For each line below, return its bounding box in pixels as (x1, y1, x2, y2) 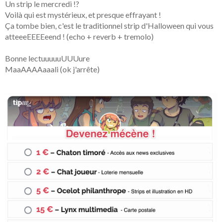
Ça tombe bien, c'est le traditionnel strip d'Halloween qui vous (5, 21, 214, 31)
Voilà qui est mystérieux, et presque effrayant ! (5, 10, 161, 20)
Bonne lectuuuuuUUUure (5, 54, 90, 63)
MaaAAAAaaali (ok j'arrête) (5, 64, 100, 74)
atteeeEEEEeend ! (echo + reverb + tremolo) (5, 32, 154, 42)
